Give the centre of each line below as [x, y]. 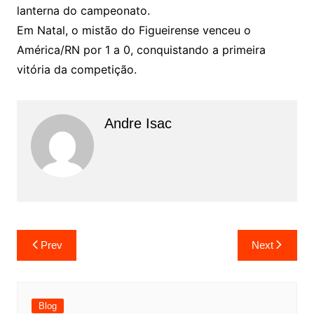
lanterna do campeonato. [83, 11]
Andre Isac [138, 123]
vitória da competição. [76, 69]
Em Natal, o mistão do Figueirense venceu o [134, 30]
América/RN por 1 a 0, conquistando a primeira [141, 50]
